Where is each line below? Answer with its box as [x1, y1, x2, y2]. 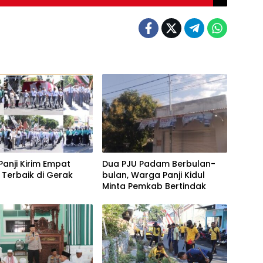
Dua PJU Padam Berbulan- [102, 158, 215, 170]
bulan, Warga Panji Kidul [102, 169, 205, 181]
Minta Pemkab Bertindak [102, 180, 206, 193]
